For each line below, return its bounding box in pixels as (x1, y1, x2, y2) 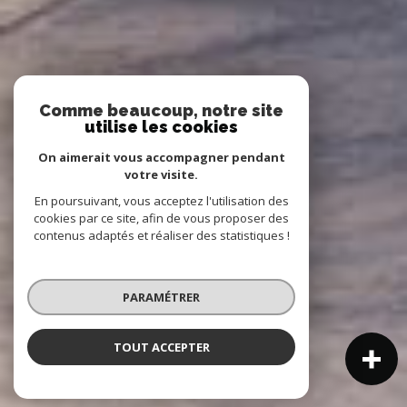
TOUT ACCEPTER (113, 338, 210, 355)
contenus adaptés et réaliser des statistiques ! (33, 227, 290, 243)
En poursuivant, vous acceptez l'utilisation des (34, 193, 289, 209)
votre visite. (124, 166, 198, 183)
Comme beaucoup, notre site (39, 101, 283, 120)
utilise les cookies (84, 117, 238, 136)
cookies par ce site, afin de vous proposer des (34, 210, 289, 226)
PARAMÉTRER (123, 288, 200, 305)
